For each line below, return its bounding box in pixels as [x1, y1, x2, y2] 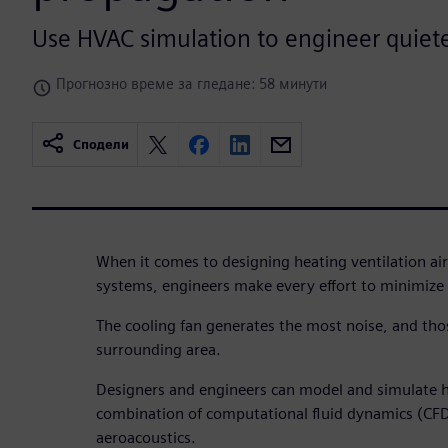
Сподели [73, 137, 129, 153]
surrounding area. [96, 340, 221, 360]
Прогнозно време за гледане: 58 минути [56, 75, 327, 93]
